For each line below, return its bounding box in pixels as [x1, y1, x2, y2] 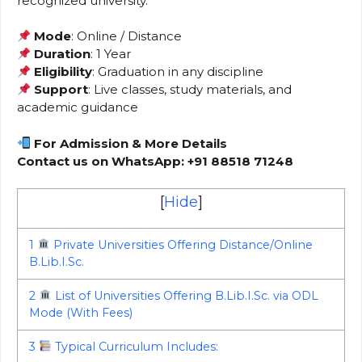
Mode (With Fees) [29, 305, 133, 320]
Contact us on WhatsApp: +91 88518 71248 [17, 153, 293, 169]
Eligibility [34, 64, 93, 80]
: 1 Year [90, 46, 132, 62]
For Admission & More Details [34, 135, 228, 151]
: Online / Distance [71, 28, 183, 44]
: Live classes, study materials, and [88, 82, 293, 98]
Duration [34, 46, 91, 62]
